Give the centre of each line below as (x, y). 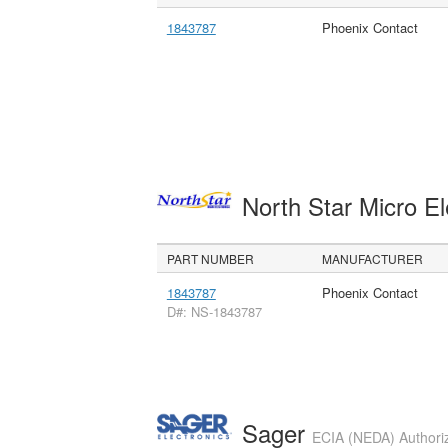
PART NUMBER (211, 259)
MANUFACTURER (373, 259)
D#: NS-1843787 (214, 312)
